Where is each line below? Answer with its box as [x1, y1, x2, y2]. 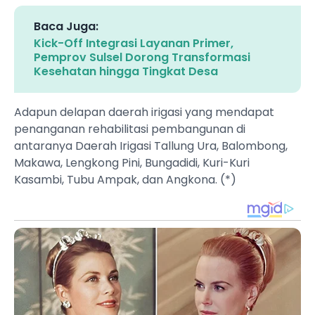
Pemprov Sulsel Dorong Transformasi [34, 49, 250, 66]
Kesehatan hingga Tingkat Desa [34, 63, 218, 80]
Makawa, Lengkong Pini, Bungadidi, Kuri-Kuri [14, 155, 250, 172]
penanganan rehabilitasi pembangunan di [14, 121, 245, 138]
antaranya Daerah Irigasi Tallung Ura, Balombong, [14, 138, 288, 155]
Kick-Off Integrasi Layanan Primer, [34, 35, 233, 52]
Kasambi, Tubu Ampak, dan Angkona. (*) [14, 172, 236, 188]
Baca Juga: [34, 18, 98, 35]
